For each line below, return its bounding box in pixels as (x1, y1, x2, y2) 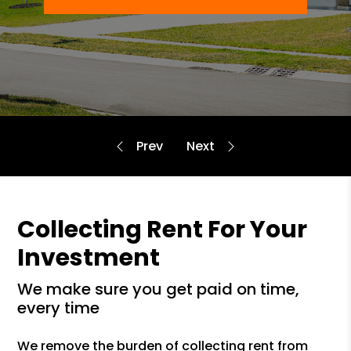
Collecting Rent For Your (17, 213, 308, 246)
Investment (17, 241, 161, 274)
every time (17, 297, 100, 319)
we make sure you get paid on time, (17, 278, 34, 300)
